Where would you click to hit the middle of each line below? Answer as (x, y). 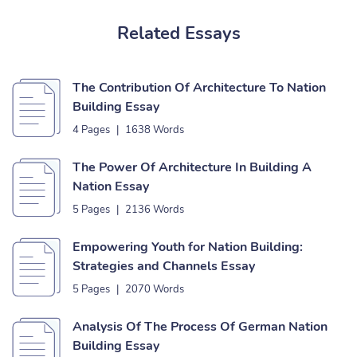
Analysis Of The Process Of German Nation (200, 327)
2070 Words (155, 289)
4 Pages (91, 130)
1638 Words (155, 130)
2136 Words (155, 210)
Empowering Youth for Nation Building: (188, 247)
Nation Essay (111, 186)
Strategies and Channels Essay (164, 266)
